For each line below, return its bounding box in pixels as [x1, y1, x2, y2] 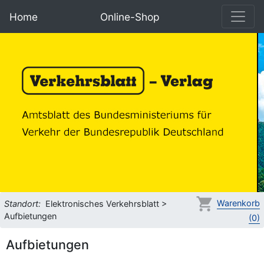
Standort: [4, 199, 41, 209]
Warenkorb [217, 197, 260, 208]
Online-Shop [100, 10, 160, 23]
